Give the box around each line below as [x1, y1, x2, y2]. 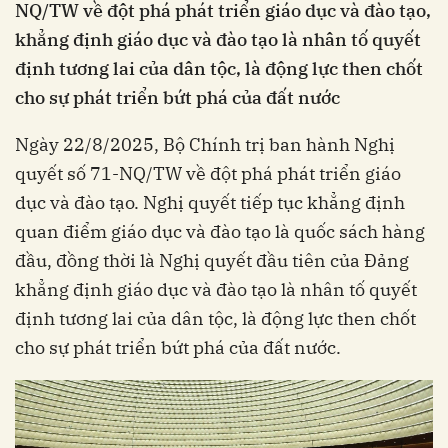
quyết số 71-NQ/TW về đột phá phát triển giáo [15, 162, 401, 185]
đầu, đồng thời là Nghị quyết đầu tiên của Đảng [15, 249, 409, 272]
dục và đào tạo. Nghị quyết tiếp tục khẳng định [15, 191, 405, 214]
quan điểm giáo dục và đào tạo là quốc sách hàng [15, 220, 425, 243]
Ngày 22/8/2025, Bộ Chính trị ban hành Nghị [15, 133, 395, 156]
